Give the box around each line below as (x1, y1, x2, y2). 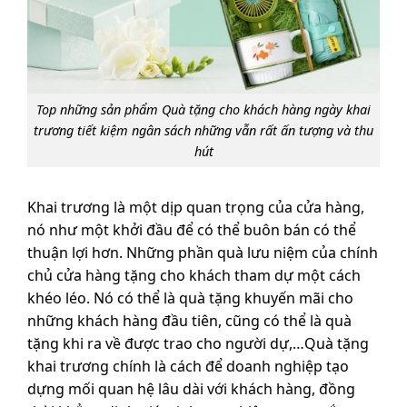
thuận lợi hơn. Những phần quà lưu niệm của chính (27, 242, 378, 263)
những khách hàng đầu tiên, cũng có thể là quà (27, 310, 352, 331)
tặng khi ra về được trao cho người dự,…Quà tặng (27, 333, 369, 353)
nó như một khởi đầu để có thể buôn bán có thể (27, 219, 356, 240)
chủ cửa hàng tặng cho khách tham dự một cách (27, 264, 361, 285)
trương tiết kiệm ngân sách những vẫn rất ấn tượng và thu (34, 122, 373, 140)
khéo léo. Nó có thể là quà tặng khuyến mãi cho (27, 287, 353, 308)
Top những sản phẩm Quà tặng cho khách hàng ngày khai (36, 101, 371, 119)
